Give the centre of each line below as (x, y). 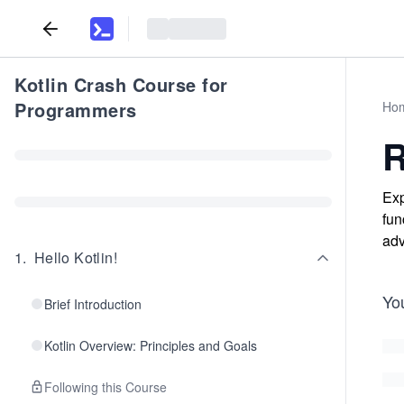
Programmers (76, 110)
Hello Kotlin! (76, 257)
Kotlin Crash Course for (121, 84)
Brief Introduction (93, 304)
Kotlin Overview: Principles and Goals (151, 345)
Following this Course (106, 387)
